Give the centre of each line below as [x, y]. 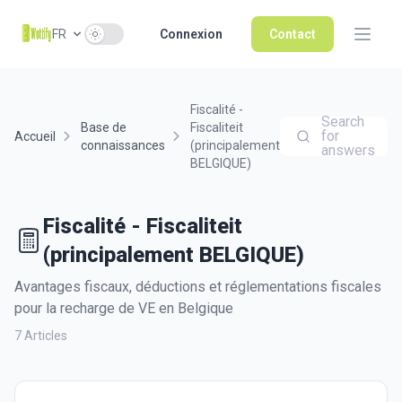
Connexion [191, 34]
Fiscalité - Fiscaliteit [143, 226]
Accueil [35, 136]
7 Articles [41, 336]
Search [343, 122]
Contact [293, 34]
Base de [104, 127]
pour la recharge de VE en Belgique [124, 308]
